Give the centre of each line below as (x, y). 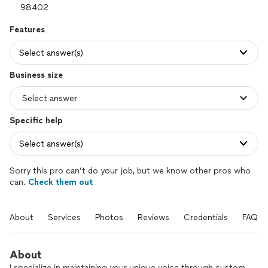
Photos (109, 217)
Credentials (206, 217)
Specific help (36, 121)
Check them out (60, 182)
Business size (36, 75)
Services (64, 217)
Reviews (153, 217)
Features (27, 30)
